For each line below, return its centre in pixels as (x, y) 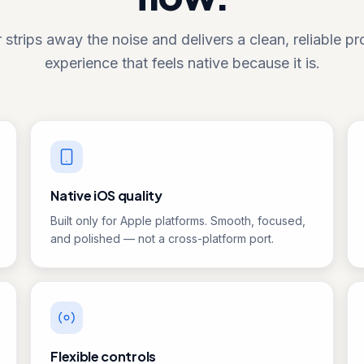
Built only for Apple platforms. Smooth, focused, (178, 221)
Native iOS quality (106, 195)
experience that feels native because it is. (182, 63)
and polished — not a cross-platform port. (162, 238)
